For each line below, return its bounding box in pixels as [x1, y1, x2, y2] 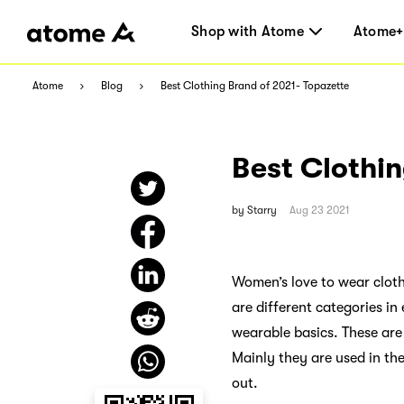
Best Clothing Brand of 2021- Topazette [161, 79, 349, 92]
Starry [247, 203, 277, 216]
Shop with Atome [191, 23, 304, 40]
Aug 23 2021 [289, 203, 350, 216]
